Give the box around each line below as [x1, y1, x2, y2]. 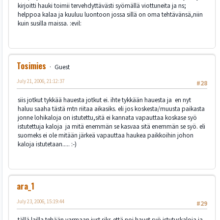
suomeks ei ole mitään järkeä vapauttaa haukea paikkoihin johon [18, 130, 193, 140]
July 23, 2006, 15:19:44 [17, 198, 64, 206]
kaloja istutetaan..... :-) [18, 139, 77, 149]
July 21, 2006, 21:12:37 [17, 78, 64, 85]
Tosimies [17, 60, 46, 72]
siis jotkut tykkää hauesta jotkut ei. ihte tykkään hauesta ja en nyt [18, 95, 191, 105]
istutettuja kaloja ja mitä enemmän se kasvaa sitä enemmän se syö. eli [18, 121, 205, 131]
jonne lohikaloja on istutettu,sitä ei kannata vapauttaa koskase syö [18, 112, 197, 122]
